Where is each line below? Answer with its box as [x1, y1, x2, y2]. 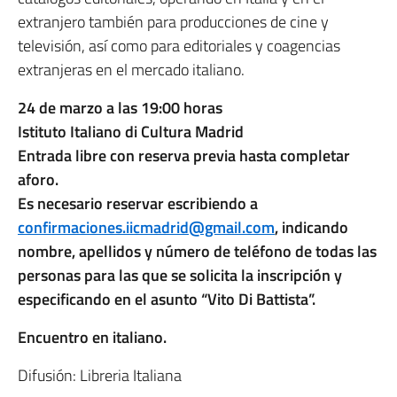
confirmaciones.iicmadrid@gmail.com [18, 214, 275, 239]
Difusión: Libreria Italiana [18, 362, 182, 387]
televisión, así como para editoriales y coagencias [18, 33, 340, 58]
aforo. [18, 167, 58, 191]
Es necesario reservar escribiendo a [18, 191, 258, 215]
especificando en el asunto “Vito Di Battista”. [18, 286, 315, 311]
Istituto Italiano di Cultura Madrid [18, 119, 244, 144]
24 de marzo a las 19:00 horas [18, 95, 222, 120]
